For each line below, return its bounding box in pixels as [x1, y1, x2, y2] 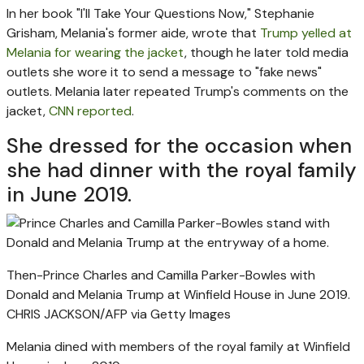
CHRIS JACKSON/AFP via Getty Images [6, 305, 231, 323]
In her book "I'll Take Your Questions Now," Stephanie [6, 4, 314, 22]
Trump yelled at [260, 24, 352, 41]
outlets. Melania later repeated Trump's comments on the [6, 82, 349, 100]
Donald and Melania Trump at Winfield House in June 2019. [6, 285, 350, 303]
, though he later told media [184, 43, 349, 61]
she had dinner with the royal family [6, 156, 357, 184]
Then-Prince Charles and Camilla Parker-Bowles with [6, 266, 315, 284]
